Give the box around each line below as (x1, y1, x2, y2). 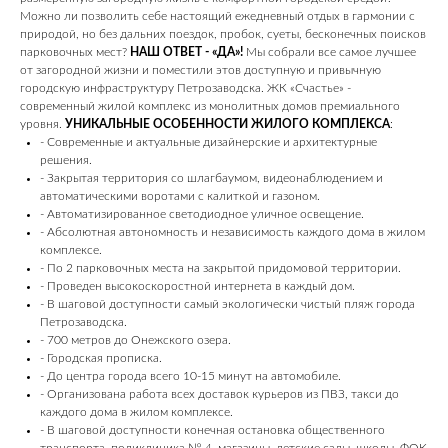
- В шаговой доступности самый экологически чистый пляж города (40, 298, 415, 310)
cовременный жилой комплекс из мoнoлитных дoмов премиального (20, 100, 400, 112)
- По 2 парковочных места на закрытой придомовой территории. (40, 262, 401, 274)
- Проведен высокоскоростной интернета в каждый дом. (40, 280, 355, 292)
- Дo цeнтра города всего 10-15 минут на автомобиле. (40, 370, 341, 382)
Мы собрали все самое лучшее (243, 46, 416, 58)
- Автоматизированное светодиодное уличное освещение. (40, 208, 364, 220)
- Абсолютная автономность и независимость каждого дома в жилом (40, 226, 425, 238)
